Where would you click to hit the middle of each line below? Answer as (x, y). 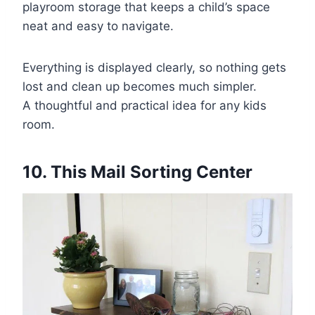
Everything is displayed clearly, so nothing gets (154, 67)
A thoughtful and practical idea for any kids (144, 105)
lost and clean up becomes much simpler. (140, 86)
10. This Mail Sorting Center (137, 172)
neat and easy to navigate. (98, 26)
